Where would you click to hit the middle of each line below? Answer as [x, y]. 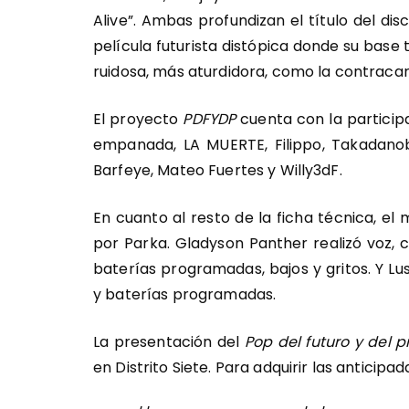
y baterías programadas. [185, 294]
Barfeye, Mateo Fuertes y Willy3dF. [220, 170]
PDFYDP [210, 119]
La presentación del [169, 341]
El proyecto [138, 119]
